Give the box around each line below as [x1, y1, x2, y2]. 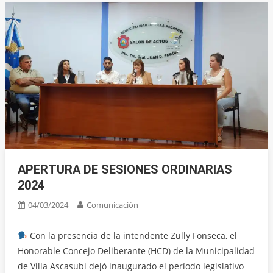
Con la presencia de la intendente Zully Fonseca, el [27, 230, 237, 242]
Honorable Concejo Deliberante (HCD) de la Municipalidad [17, 245, 255, 257]
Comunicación [86, 199, 138, 211]
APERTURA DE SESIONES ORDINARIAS [17, 162, 232, 177]
